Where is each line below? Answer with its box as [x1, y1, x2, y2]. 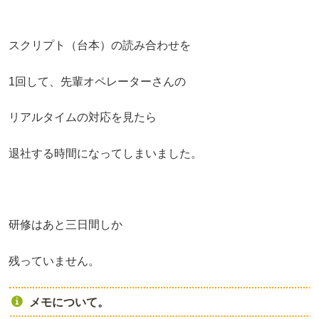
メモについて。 [28, 296, 109, 308]
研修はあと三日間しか [9, 219, 122, 231]
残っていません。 [9, 254, 100, 267]
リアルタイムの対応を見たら [9, 111, 157, 124]
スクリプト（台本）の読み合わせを [9, 39, 191, 52]
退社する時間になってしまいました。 [9, 147, 202, 159]
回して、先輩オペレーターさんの [15, 75, 186, 88]
